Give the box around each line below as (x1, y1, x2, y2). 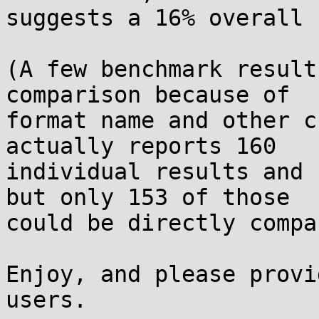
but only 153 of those (6, 184, 290, 210)
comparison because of (6, 82, 290, 108)
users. (6, 287, 87, 313)
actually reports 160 (6, 133, 276, 159)
